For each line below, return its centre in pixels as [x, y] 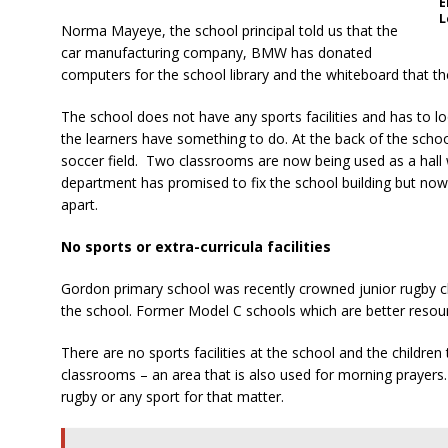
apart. [79, 204]
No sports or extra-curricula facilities [195, 246]
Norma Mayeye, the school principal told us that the [229, 30]
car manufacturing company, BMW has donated [216, 52]
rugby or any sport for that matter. [172, 396]
